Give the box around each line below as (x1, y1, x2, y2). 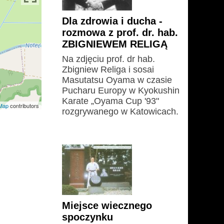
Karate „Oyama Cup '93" (62, 96, 159, 106)
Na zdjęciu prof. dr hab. (62, 54, 155, 64)
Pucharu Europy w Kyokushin (62, 85, 179, 95)
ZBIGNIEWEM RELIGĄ (62, 38, 167, 49)
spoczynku (62, 211, 113, 222)
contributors (8, 101, 39, 109)
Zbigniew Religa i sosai (62, 64, 154, 74)
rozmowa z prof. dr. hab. (62, 27, 178, 38)
